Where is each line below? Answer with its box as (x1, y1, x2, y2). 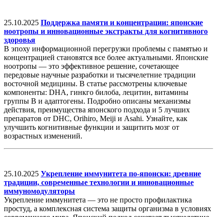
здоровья (4, 36, 35, 45)
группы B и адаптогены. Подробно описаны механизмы (4, 97, 191, 106)
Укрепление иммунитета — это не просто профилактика (4, 196, 192, 204)
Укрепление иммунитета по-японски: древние (41, 170, 201, 178)
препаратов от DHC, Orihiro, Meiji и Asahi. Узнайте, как (4, 114, 187, 123)
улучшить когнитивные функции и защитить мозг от (4, 123, 179, 132)
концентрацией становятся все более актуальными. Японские (4, 53, 208, 62)
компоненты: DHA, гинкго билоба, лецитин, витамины (4, 88, 188, 97)
